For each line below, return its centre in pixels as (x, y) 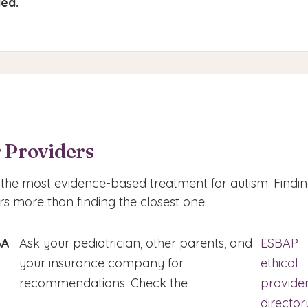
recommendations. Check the (104, 283)
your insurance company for (102, 263)
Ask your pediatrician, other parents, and (136, 243)
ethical (279, 263)
